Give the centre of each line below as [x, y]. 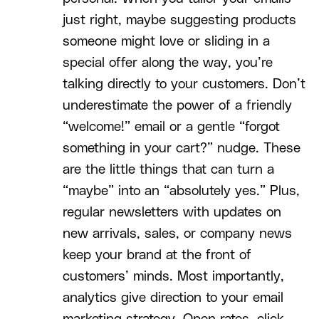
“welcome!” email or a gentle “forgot [171, 127]
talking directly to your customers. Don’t [184, 85]
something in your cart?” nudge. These [182, 149]
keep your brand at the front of [157, 256]
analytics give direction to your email [173, 298]
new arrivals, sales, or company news [177, 234]
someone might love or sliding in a [166, 42]
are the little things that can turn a [168, 170]
